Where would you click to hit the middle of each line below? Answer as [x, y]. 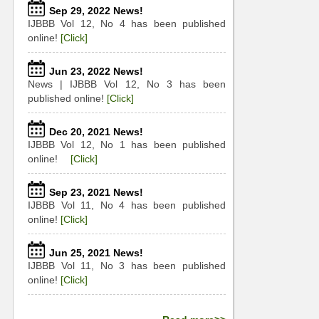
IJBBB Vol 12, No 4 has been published [127, 23]
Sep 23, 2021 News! [96, 192]
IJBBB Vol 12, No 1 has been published [127, 145]
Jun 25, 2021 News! [96, 253]
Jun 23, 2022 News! [96, 71]
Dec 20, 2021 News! [96, 132]
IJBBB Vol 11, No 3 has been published [127, 266]
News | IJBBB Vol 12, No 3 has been [127, 84]
